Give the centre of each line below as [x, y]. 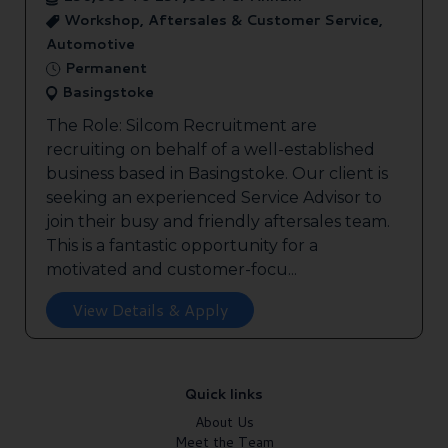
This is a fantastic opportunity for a [182, 246]
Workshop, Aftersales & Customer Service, [221, 20]
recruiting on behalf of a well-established [210, 150]
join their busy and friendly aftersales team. [218, 222]
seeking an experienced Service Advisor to [214, 198]
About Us [224, 422]
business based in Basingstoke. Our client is [217, 174]
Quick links [224, 394]
